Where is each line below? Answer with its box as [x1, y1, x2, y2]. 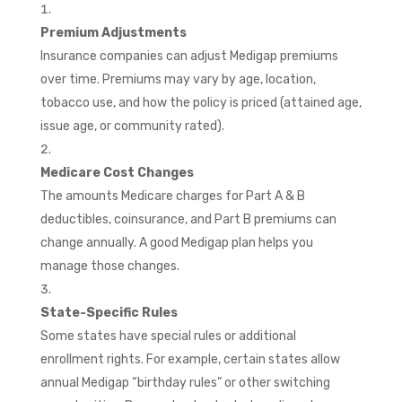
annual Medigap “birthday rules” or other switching [39, 374, 330, 390]
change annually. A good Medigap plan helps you [39, 234, 313, 250]
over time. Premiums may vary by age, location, [39, 71, 316, 87]
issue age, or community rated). [39, 118, 224, 134]
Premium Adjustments [39, 24, 187, 40]
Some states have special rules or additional [39, 328, 296, 344]
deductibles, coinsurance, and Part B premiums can [39, 211, 336, 227]
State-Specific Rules [39, 304, 178, 320]
